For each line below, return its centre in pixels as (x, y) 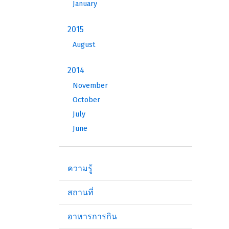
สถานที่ (81, 192)
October (86, 100)
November (90, 86)
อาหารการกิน (92, 216)
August (84, 45)
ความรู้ (80, 168)
